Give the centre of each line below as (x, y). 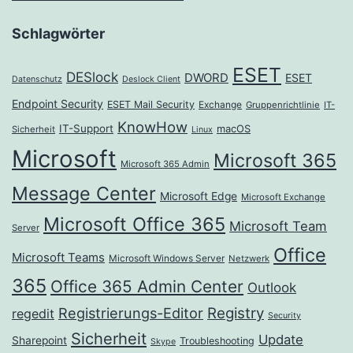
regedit (33, 314)
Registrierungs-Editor (131, 313)
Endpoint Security (58, 104)
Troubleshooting (217, 341)
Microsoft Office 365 (134, 225)
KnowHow (152, 127)
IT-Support (86, 129)
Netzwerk (249, 259)
